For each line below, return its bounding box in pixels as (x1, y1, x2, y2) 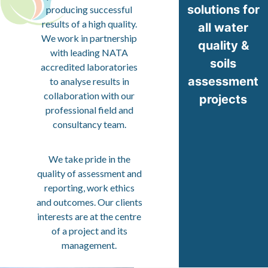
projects (199, 92, 248, 106)
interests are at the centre (37, 211, 142, 223)
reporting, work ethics (44, 182, 135, 194)
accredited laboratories (41, 60, 138, 72)
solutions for (187, 2, 260, 17)
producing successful (46, 3, 133, 15)
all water (198, 20, 249, 35)
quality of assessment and (36, 167, 142, 179)
